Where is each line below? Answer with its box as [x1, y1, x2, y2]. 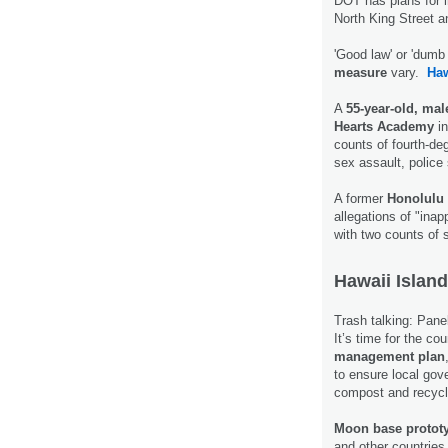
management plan [334, 349, 445, 365]
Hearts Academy [334, 119, 434, 135]
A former [334, 191, 387, 207]
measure [334, 65, 391, 81]
